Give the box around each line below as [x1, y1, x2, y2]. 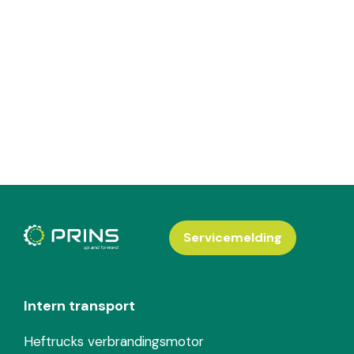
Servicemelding [183, 229, 282, 247]
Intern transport [24, 296, 135, 316]
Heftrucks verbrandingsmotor [24, 333, 204, 351]
